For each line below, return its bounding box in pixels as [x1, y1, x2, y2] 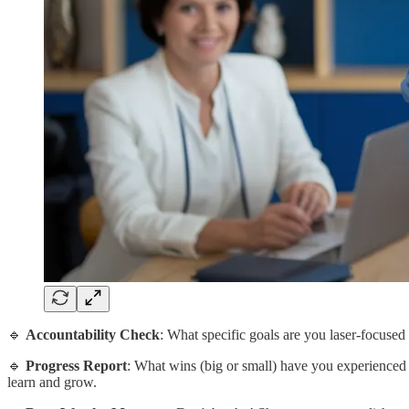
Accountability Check [26, 326, 160, 342]
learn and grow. [7, 373, 97, 390]
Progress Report [26, 357, 127, 373]
